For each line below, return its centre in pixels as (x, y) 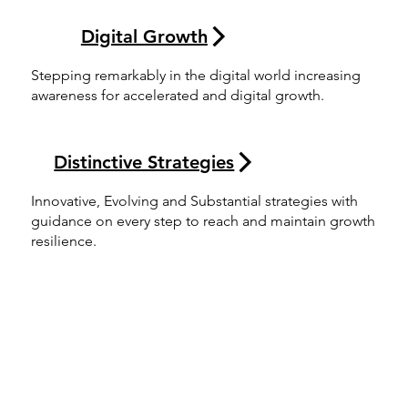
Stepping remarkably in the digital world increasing (196, 76)
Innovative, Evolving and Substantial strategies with (195, 201)
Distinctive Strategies (144, 162)
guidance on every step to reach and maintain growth (204, 221)
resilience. (66, 241)
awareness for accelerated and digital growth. (178, 96)
